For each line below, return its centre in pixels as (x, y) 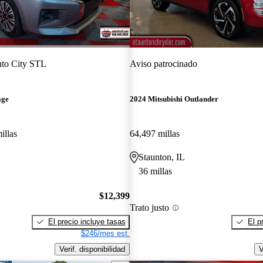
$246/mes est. (105, 233)
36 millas (155, 171)
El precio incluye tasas (87, 221)
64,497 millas (154, 134)
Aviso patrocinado (163, 63)
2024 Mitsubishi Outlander (174, 99)
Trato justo (149, 208)
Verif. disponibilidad (92, 249)
